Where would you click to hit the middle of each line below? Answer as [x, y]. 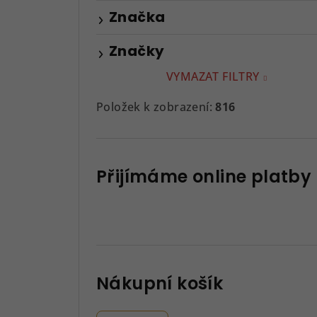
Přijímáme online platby [204, 176]
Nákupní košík [160, 283]
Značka [137, 17]
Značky [137, 51]
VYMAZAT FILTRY [213, 76]
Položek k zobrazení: [156, 106]
